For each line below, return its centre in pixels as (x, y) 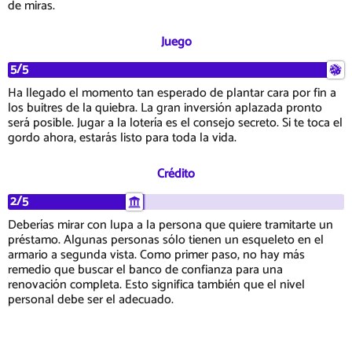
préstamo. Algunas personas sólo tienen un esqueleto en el (166, 240)
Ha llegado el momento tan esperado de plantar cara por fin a (172, 93)
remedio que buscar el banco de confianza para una (145, 270)
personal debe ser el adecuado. (91, 300)
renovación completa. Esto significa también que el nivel (156, 285)
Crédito (176, 174)
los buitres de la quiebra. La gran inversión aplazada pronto (165, 108)
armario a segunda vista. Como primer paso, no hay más (156, 255)
